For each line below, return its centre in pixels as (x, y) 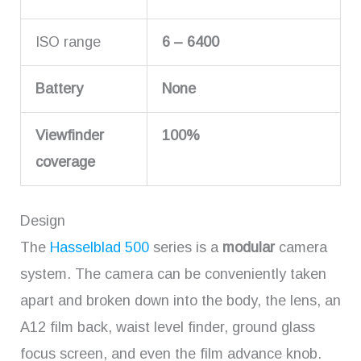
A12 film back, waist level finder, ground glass (168, 327)
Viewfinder (70, 135)
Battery (59, 88)
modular (249, 247)
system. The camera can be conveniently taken (173, 274)
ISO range (68, 41)
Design (43, 220)
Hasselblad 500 (100, 247)
